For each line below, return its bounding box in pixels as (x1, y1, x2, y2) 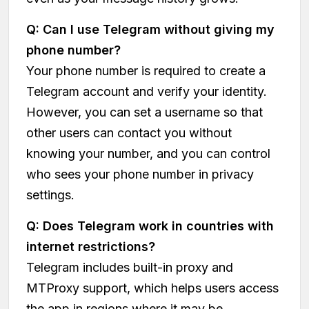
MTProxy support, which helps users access (26, 280, 279, 295)
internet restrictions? (26, 239, 159, 254)
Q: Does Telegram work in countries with (26, 218, 274, 233)
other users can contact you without (26, 125, 232, 140)
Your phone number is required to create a (26, 63, 266, 78)
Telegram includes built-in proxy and (26, 259, 233, 275)
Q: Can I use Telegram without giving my (26, 21, 275, 37)
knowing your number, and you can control (26, 146, 270, 161)
